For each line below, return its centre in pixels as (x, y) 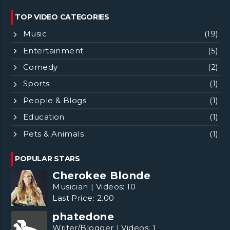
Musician (70, 186)
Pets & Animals (53, 133)
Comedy (40, 67)
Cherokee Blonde (101, 175)
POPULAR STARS (47, 158)
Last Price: (74, 198)
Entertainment (53, 50)
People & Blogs (55, 100)
